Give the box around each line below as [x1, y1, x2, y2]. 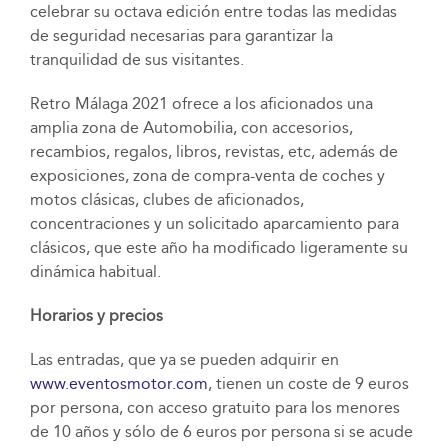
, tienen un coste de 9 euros [207, 373, 409, 393]
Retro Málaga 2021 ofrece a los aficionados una [29, 93, 373, 113]
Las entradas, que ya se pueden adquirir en [29, 349, 339, 369]
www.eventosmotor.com [29, 373, 208, 393]
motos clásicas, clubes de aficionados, [29, 189, 304, 209]
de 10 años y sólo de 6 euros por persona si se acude [29, 421, 413, 441]
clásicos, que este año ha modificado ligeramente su [29, 237, 408, 257]
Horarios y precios [29, 305, 163, 325]
